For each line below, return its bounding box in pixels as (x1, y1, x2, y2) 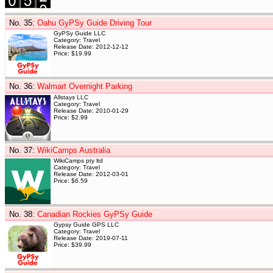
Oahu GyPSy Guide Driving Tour (37, 18, 152, 27)
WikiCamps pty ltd (54, 157, 103, 165)
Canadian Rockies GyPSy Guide (37, 209, 152, 219)
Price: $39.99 (54, 241, 91, 248)
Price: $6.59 (54, 177, 88, 185)
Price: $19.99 (54, 50, 91, 57)
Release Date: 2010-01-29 (54, 107, 129, 114)
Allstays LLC (54, 93, 88, 101)
